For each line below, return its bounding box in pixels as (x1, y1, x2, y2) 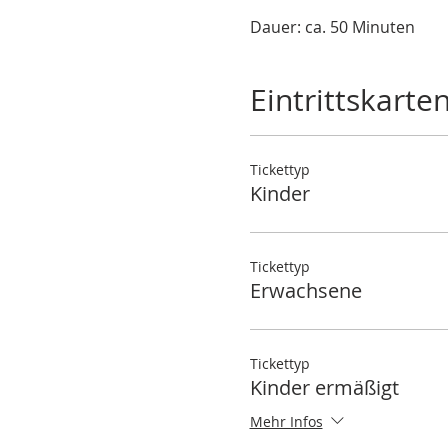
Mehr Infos (249, 411, 323, 431)
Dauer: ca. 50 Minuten (249, 16, 415, 38)
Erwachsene (249, 277, 362, 304)
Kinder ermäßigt (249, 374, 399, 401)
